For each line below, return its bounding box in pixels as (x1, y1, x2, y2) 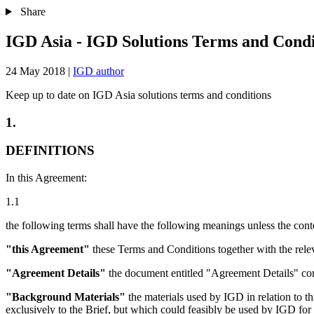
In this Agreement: (6, 171, 87, 184)
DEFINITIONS (6, 143, 95, 158)
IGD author (73, 64, 124, 77)
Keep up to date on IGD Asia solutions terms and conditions (6, 88, 271, 101)
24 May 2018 (6, 64, 65, 77)
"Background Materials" (6, 290, 125, 303)
